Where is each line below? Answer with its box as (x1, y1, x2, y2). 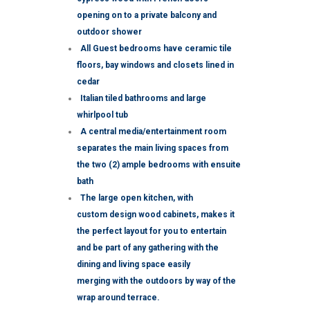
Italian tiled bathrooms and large (80, 93, 206, 103)
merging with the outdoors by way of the (77, 276, 236, 286)
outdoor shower (77, 27, 142, 37)
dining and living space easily (77, 259, 190, 269)
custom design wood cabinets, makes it (77, 210, 235, 219)
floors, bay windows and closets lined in (77, 60, 234, 70)
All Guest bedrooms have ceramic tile (80, 44, 232, 53)
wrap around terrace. (77, 293, 160, 302)
